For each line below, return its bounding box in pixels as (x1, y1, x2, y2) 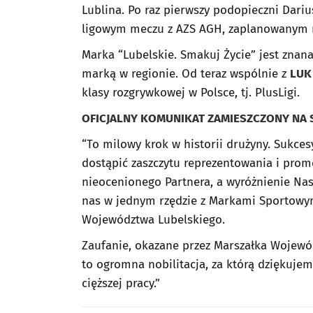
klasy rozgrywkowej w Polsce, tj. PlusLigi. (82, 85, 300, 100)
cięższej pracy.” (82, 276, 160, 291)
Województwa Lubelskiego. (82, 212, 225, 227)
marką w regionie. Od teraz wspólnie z (82, 66, 290, 81)
